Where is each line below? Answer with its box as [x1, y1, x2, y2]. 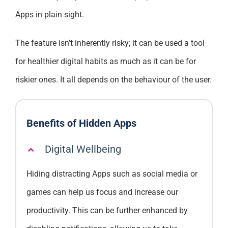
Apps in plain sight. [15, 9, 84, 19]
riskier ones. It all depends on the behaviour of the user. [15, 74, 212, 84]
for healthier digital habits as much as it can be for [15, 56, 196, 66]
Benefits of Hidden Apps [26, 117, 136, 129]
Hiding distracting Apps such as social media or [26, 168, 197, 179]
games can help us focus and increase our [26, 187, 178, 197]
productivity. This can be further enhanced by [26, 205, 188, 215]
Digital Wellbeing [44, 142, 121, 155]
